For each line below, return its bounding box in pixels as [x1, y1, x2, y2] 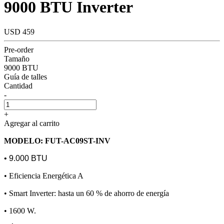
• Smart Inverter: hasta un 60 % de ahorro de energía [4, 188, 169, 197]
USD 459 [4, 27, 34, 36]
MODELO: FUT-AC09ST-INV [4, 136, 110, 145]
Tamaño [4, 54, 29, 63]
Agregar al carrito [4, 118, 59, 127]
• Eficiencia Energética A [4, 171, 83, 180]
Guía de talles [4, 72, 47, 81]
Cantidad [4, 81, 32, 90]
